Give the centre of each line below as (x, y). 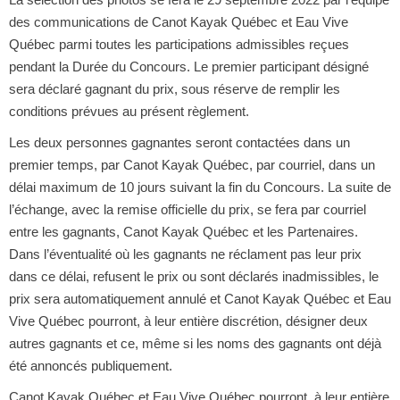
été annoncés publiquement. (90, 365)
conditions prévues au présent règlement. (129, 111)
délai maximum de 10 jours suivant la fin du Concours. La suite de (200, 187)
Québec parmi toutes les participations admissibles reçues (179, 44)
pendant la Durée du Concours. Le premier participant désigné (188, 66)
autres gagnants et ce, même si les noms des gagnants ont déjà (195, 343)
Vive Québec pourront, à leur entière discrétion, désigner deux (188, 321)
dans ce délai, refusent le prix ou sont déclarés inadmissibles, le (193, 276)
